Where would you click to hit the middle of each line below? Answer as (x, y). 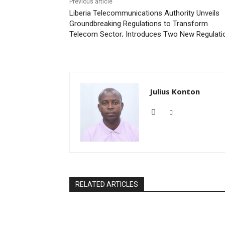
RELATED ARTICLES (107, 185)
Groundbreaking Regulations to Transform (139, 24)
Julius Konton (175, 92)
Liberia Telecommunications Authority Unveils (144, 13)
